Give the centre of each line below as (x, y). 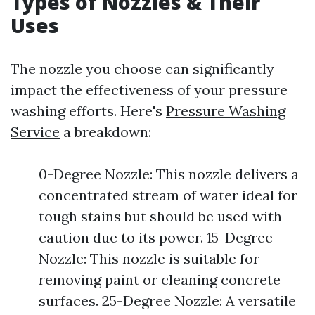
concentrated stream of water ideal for (168, 195)
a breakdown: (105, 132)
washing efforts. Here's (88, 111)
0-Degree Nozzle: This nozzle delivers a (169, 174)
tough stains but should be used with (160, 216)
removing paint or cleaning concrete (160, 279)
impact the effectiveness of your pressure (149, 90)
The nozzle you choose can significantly (142, 69)
